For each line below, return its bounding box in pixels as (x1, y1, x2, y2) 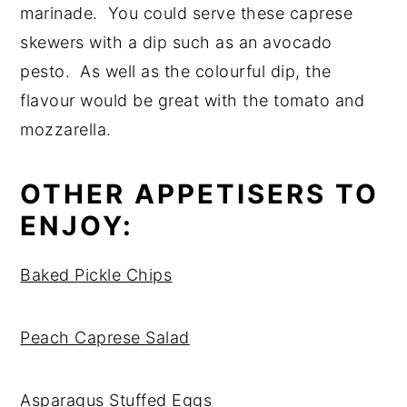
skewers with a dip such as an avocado (20, 32, 333, 52)
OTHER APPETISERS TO (20, 177, 380, 210)
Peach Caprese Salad (20, 327, 190, 347)
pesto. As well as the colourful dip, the (20, 61, 332, 81)
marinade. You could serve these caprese (20, 3, 353, 23)
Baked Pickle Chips (20, 264, 173, 284)
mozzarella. (20, 119, 117, 139)
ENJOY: (20, 209, 134, 242)
